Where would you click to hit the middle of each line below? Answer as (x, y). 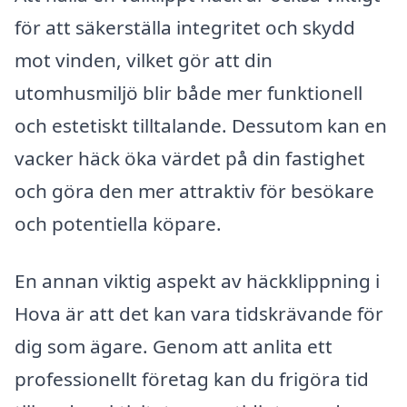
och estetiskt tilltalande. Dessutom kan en (201, 125)
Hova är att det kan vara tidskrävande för (199, 314)
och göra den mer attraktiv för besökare (194, 190)
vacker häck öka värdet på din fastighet (190, 158)
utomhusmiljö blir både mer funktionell (189, 92)
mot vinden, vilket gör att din (144, 60)
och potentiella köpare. (118, 223)
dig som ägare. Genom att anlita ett (174, 347)
